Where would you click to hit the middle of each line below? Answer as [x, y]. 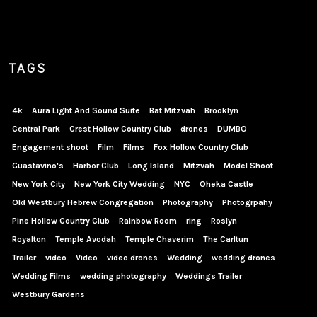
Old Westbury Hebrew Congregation [83, 202]
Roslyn [224, 221]
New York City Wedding [120, 184]
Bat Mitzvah [173, 110]
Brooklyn [222, 110]
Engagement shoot [51, 147]
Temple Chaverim [160, 239]
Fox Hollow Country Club [201, 147]
